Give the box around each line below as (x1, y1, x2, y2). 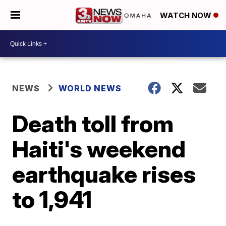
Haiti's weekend (12, 135, 186, 163)
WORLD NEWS (59, 83, 122, 93)
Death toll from (12, 109, 174, 138)
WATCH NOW (160, 11, 213, 21)
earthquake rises (12, 160, 196, 188)
